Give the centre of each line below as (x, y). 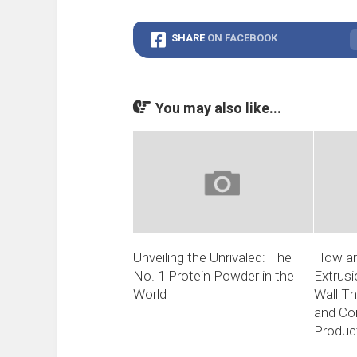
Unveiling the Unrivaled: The (212, 258)
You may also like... (218, 108)
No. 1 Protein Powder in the (214, 276)
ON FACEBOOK (242, 38)
